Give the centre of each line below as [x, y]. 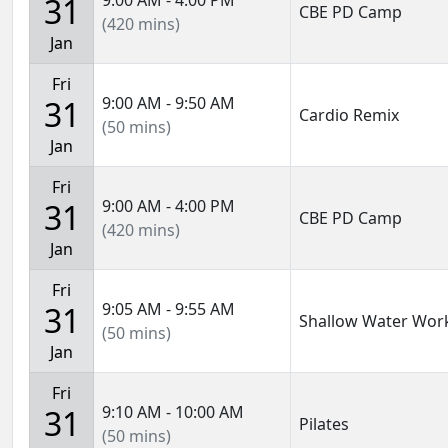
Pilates [324, 424]
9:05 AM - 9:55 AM [168, 309]
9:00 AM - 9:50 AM [168, 103]
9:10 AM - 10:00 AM [173, 412]
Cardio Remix [349, 115]
